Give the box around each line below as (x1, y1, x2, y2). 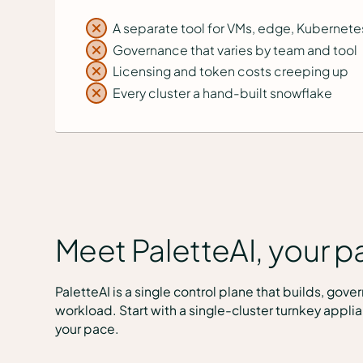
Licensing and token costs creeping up (113, 63, 349, 79)
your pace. (54, 320, 119, 336)
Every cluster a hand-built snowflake (113, 84, 333, 100)
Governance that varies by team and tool (113, 41, 358, 58)
